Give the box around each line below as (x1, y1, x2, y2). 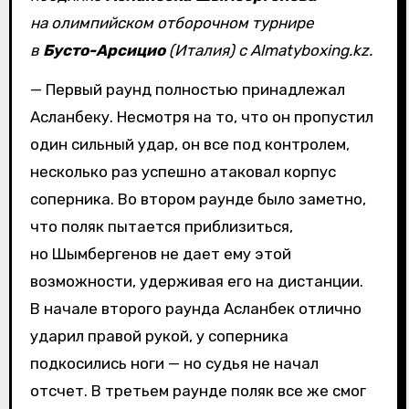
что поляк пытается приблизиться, (29, 217, 293, 236)
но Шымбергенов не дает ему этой (29, 245, 291, 264)
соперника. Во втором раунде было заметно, (29, 190, 366, 209)
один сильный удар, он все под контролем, (29, 135, 350, 154)
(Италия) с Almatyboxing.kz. (164, 41, 372, 60)
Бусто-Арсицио (42, 41, 165, 60)
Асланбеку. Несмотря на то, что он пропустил (29, 108, 373, 127)
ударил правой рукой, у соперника (29, 327, 288, 346)
